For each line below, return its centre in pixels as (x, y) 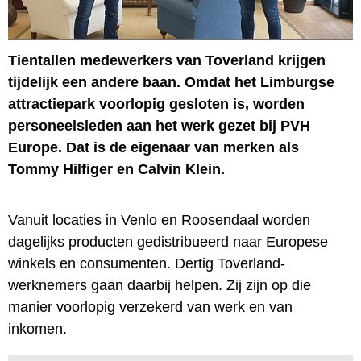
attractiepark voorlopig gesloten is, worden (156, 104)
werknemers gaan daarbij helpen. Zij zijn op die (160, 285)
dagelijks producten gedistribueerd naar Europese (168, 241)
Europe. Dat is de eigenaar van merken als (154, 147)
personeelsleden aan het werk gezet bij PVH (159, 125)
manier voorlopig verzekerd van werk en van (150, 307)
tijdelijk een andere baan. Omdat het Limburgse (171, 82)
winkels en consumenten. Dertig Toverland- (147, 263)
